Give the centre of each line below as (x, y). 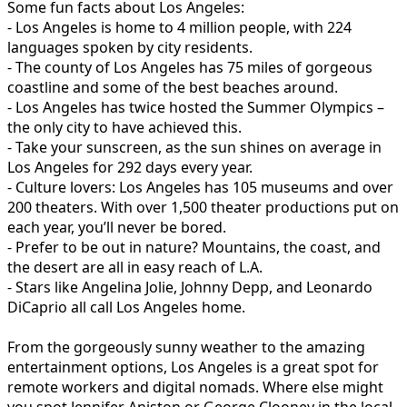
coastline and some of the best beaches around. (173, 87)
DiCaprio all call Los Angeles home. (126, 307)
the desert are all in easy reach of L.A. (135, 267)
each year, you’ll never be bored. (117, 227)
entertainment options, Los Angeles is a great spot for (193, 367)
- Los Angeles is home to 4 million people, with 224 (179, 27)
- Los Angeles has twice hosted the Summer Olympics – (196, 107)
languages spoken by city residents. (130, 47)
